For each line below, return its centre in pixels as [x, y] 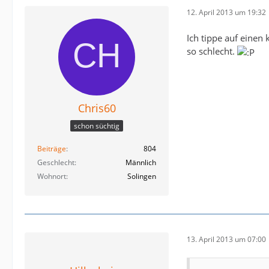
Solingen [142, 177]
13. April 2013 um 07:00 [226, 239]
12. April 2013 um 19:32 [226, 13]
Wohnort [52, 177]
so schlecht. [212, 51]
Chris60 [97, 108]
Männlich [141, 163]
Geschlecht [56, 163]
